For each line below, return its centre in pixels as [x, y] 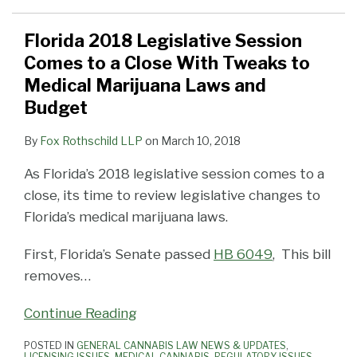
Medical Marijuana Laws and [145, 86]
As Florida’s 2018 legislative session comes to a [174, 174]
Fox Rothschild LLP [91, 141]
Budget [56, 108]
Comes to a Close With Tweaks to [167, 63]
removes [52, 276]
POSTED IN [50, 346]
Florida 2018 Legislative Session [163, 41]
